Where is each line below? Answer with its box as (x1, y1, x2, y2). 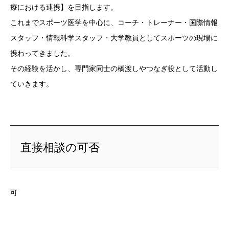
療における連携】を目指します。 (10, 3, 118, 11)
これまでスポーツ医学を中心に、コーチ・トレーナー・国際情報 (10, 18, 218, 27)
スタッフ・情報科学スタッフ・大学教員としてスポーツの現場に (10, 33, 218, 42)
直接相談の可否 (20, 141, 100, 154)
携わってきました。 (10, 49, 75, 57)
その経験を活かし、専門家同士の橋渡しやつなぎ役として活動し (10, 64, 218, 73)
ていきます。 (10, 79, 53, 88)
